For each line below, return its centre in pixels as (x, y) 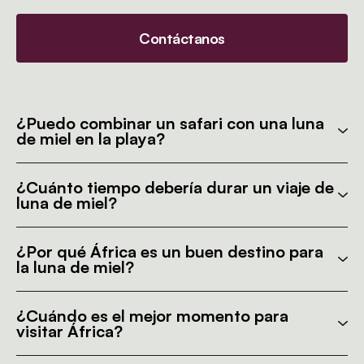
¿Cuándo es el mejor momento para (152, 316)
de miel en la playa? (91, 139)
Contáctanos (182, 38)
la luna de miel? (75, 267)
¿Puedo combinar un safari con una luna (170, 123)
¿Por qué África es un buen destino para (170, 251)
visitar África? (69, 331)
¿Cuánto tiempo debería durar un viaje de (175, 187)
